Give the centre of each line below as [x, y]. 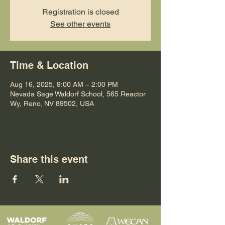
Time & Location [49, 65]
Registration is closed [80, 12]
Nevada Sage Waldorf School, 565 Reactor [78, 94]
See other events [80, 24]
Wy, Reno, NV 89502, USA [52, 103]
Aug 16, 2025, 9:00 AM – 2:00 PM [64, 84]
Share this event [49, 159]
